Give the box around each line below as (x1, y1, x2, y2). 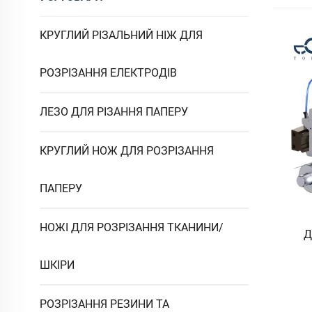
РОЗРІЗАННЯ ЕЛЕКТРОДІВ (40, 65, 177, 79)
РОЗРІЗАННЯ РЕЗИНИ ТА (40, 297, 169, 311)
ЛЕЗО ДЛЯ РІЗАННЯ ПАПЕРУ (40, 104, 188, 118)
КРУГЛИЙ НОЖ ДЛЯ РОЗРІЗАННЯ (40, 143, 214, 157)
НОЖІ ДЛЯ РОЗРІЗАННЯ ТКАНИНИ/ (40, 220, 224, 234)
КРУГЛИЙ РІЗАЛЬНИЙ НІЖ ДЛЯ (40, 28, 203, 42)
